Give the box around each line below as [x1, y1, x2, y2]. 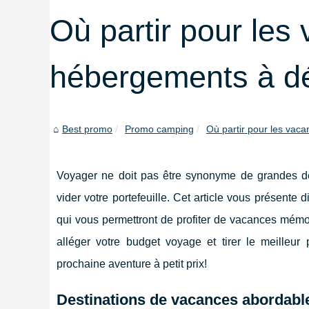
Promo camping [125, 123, 194, 134]
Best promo [62, 123, 112, 134]
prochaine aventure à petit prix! [57, 257, 207, 270]
